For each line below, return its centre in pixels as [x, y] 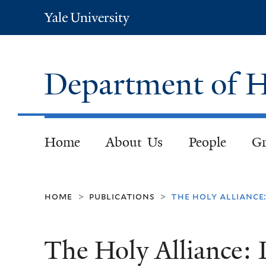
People [207, 142]
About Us [134, 142]
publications [122, 196]
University [100, 33]
